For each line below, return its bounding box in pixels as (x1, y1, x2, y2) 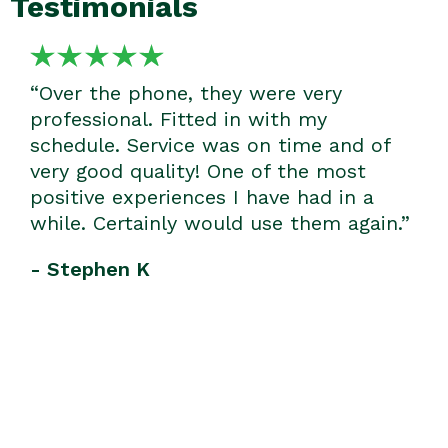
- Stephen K (30, 257, 150, 282)
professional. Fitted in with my (30, 107, 327, 132)
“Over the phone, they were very (30, 81, 342, 106)
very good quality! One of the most (30, 159, 366, 184)
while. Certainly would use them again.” (30, 211, 410, 236)
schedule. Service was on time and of (30, 133, 390, 158)
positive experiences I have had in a (30, 185, 374, 210)
